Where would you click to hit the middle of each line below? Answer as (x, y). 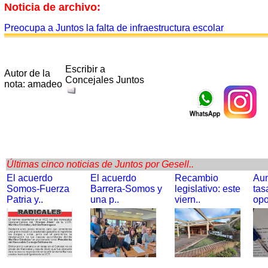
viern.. (188, 200)
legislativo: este (208, 189)
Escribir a (85, 69)
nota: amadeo (33, 84)
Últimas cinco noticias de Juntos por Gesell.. (100, 164)
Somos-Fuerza (38, 189)
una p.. (105, 200)
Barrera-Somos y (126, 189)
